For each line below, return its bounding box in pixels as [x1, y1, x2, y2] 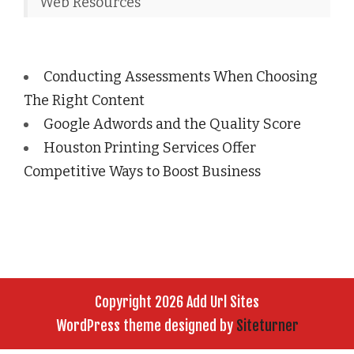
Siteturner [235, 317, 299, 335]
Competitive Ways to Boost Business [24, 163, 261, 181]
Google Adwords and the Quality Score [43, 115, 301, 134]
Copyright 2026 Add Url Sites [95, 293, 259, 311]
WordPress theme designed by [55, 317, 236, 335]
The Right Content [24, 92, 145, 110]
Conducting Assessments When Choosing [43, 68, 318, 86]
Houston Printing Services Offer [43, 139, 256, 157]
